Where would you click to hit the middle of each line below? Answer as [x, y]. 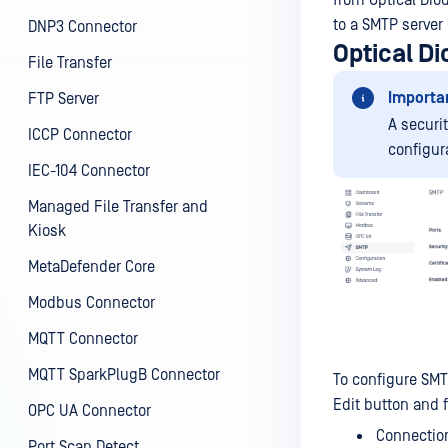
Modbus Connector [91, 303]
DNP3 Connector [82, 27]
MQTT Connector [83, 339]
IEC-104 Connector [89, 171]
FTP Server [63, 99]
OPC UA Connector [89, 411]
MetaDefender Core [91, 267]
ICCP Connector [80, 135]
